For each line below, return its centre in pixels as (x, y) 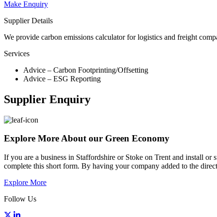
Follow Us (20, 199)
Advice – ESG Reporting (62, 78)
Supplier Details (28, 20)
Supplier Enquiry (47, 99)
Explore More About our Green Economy (87, 139)
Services (17, 53)
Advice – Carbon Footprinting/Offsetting (86, 70)
